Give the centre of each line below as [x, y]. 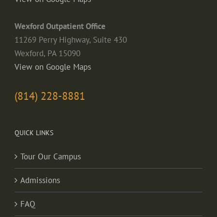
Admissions [40, 180]
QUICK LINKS [34, 132]
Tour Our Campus [51, 156]
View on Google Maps [53, 67]
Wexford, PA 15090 [47, 53]
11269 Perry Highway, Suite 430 [71, 39]
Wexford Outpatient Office [60, 26]
